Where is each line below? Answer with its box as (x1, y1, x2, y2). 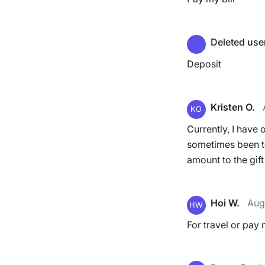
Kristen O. (210, 101, 255, 113)
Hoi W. (210, 197, 240, 209)
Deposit (186, 58, 221, 70)
